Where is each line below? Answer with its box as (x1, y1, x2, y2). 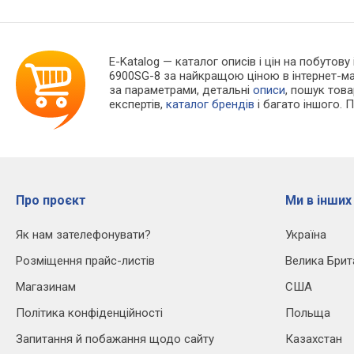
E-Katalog (109, 54, 160, 69)
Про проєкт (16, 192, 86, 208)
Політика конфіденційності (16, 305, 163, 320)
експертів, (109, 96, 167, 111)
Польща (285, 305, 330, 320)
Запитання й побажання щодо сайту (16, 331, 214, 346)
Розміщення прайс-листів (16, 253, 155, 268)
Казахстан (285, 331, 342, 346)
